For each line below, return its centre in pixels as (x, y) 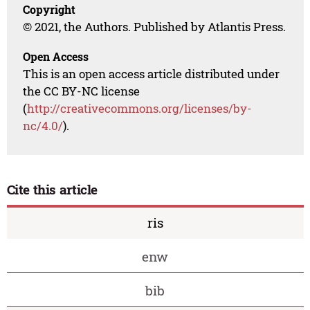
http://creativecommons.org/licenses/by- (140, 109)
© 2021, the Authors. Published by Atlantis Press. (155, 27)
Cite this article (52, 190)
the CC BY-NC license (82, 91)
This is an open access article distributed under (152, 74)
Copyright (49, 10)
